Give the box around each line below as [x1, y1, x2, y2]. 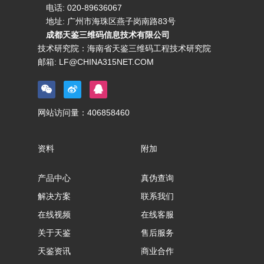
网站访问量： [38, 107, 87, 117]
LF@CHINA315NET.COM [59, 57, 154, 67]
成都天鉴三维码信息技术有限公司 [46, 29, 170, 39]
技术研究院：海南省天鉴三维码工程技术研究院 [38, 43, 211, 53]
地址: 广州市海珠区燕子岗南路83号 [38, 16, 176, 26]
